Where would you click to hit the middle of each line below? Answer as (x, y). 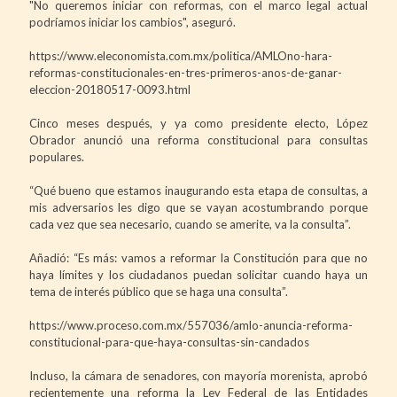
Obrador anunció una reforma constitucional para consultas (198, 140)
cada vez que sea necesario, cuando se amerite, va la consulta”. (190, 224)
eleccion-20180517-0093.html (110, 89)
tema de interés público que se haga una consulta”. (159, 291)
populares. (57, 156)
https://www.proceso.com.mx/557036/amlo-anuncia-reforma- (191, 325)
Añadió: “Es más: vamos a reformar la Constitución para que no (198, 257)
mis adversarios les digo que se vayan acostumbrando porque (198, 207)
